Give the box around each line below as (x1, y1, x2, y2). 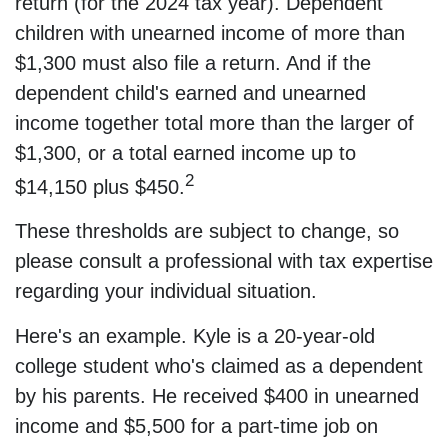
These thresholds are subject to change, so (15, 220, 399, 243)
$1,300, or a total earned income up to (15, 141, 356, 164)
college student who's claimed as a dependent (15, 355, 423, 378)
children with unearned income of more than (15, 21, 405, 44)
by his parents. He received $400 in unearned (15, 385, 419, 408)
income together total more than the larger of (15, 111, 414, 134)
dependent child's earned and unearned (15, 81, 366, 104)
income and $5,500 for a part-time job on (15, 415, 378, 438)
